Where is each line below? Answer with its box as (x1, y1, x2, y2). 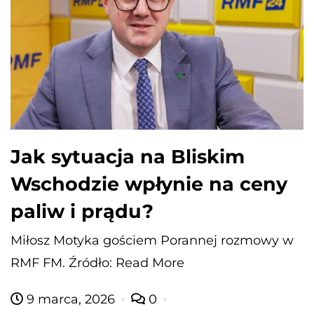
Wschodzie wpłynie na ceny (11, 172, 287, 196)
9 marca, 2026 (23, 291, 118, 307)
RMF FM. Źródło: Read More (11, 254, 184, 271)
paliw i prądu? (11, 199, 153, 223)
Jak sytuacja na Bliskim (11, 144, 245, 168)
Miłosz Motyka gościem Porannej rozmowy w (11, 232, 294, 248)
